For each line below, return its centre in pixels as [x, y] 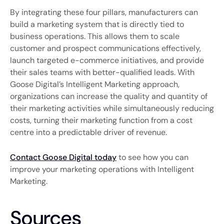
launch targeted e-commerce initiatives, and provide [107, 60]
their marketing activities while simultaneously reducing [112, 108]
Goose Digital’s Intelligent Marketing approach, [95, 84]
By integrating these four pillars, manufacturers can [104, 12]
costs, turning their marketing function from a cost [101, 120]
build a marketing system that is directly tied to [97, 24]
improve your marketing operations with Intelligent [102, 169]
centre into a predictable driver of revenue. [88, 132]
